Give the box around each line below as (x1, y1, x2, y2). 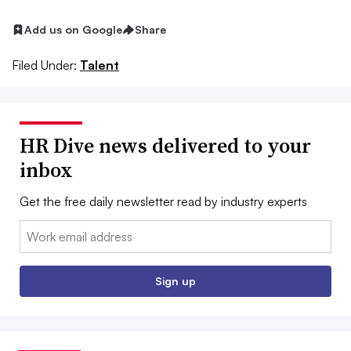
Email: (20, 221, 52, 237)
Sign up (155, 273, 196, 288)
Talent (80, 56, 119, 73)
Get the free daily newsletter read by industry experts (20, 193, 307, 209)
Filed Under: (12, 56, 77, 73)
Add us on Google (24, 23, 122, 36)
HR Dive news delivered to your (20, 131, 311, 160)
